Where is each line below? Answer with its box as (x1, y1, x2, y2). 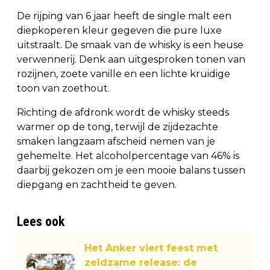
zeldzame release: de (84, 256, 197, 268)
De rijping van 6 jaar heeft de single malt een (17, 10, 231, 22)
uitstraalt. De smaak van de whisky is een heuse (17, 39, 243, 51)
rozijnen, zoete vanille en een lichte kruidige (17, 67, 230, 80)
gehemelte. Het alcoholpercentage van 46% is (17, 149, 239, 162)
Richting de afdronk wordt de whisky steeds (17, 106, 229, 118)
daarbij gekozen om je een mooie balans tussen (17, 164, 245, 176)
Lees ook (17, 213, 64, 229)
